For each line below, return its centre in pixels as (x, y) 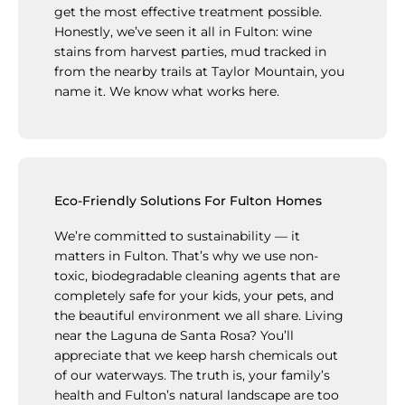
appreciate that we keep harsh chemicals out (196, 355)
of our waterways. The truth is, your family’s (192, 375)
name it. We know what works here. (167, 92)
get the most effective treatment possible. (188, 12)
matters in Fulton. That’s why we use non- (186, 255)
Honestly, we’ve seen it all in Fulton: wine (183, 32)
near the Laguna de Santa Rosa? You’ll (174, 335)
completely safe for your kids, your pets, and (194, 295)
